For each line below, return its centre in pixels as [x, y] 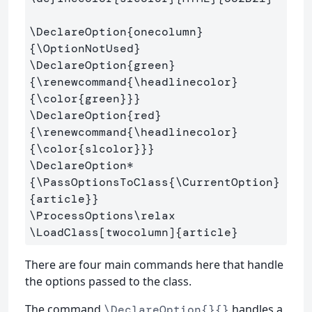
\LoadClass [64, 232]
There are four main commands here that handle [154, 264]
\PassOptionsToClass [102, 182]
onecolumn [165, 31]
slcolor [109, 148]
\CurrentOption [224, 182]
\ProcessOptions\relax [102, 215]
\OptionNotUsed [85, 48]
